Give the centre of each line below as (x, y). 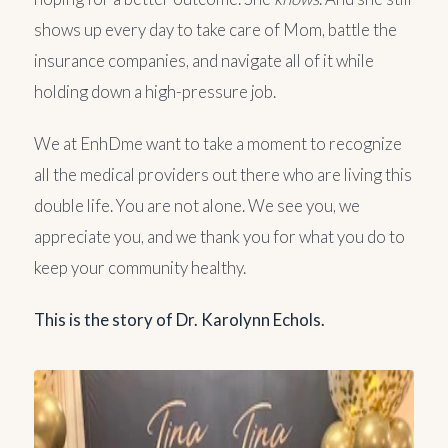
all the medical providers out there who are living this (223, 174)
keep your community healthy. (140, 267)
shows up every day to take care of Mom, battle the (215, 29)
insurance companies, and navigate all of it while (204, 60)
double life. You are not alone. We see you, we (197, 205)
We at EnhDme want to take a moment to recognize (218, 143)
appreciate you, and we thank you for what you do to (219, 236)
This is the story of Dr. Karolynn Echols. (179, 319)
